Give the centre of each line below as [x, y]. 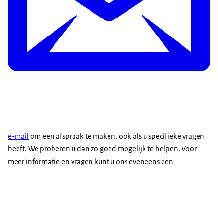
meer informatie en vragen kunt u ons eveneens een [91, 162]
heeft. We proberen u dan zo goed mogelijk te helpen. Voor [102, 149]
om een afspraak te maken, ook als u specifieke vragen [117, 136]
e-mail [18, 136]
